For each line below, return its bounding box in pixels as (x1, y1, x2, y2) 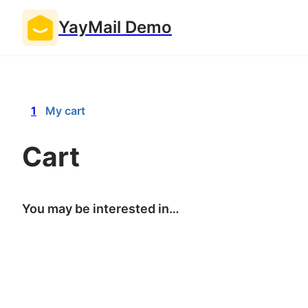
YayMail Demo (58, 17, 172, 37)
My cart (45, 104, 85, 118)
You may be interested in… (22, 201, 179, 216)
